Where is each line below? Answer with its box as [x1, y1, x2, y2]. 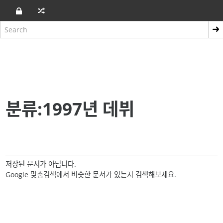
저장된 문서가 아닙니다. [5, 159, 77, 169]
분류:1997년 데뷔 [5, 96, 135, 120]
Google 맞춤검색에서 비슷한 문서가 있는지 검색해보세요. [5, 169, 177, 179]
